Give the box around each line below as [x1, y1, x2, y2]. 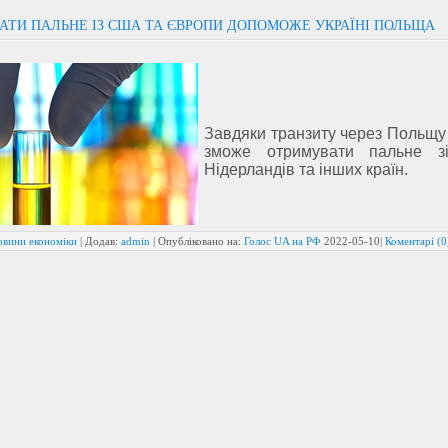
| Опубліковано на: [150, 235, 244, 247]
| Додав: [77, 235, 121, 247]
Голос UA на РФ [244, 235, 321, 247]
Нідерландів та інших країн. [204, 161, 408, 178]
